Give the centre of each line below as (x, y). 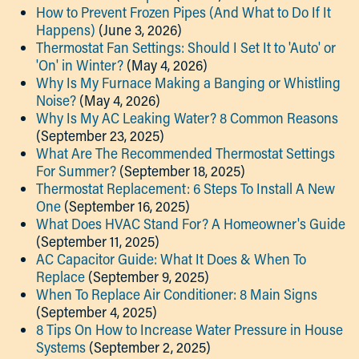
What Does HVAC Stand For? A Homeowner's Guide (191, 224)
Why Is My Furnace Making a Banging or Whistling (188, 83)
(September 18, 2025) (182, 171)
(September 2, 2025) (150, 347)
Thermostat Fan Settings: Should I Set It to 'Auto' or (186, 47)
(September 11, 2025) (98, 241)
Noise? (56, 100)
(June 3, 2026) (140, 30)
